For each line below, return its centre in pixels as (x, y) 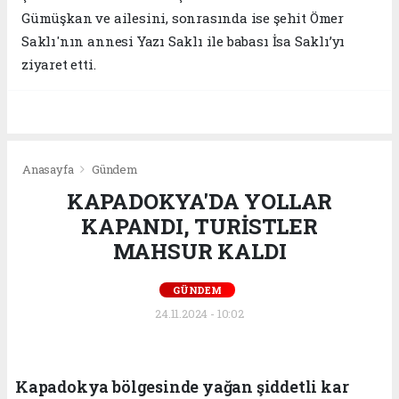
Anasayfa (49, 169)
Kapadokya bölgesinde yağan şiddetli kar (182, 386)
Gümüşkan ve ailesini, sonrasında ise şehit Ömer (183, 17)
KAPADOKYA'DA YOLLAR (199, 201)
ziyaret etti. (59, 64)
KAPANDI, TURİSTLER (199, 226)
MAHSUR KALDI (199, 251)
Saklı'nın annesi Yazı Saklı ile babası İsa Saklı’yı (183, 41)
